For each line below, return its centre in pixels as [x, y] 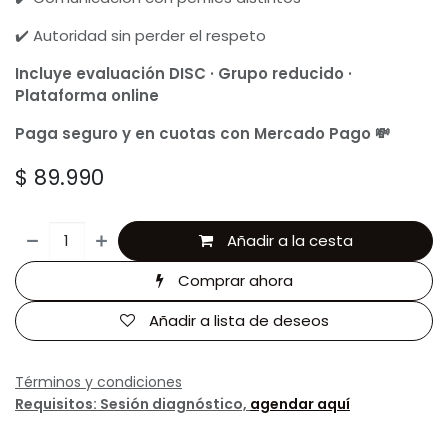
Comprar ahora [233, 280]
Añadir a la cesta [287, 240]
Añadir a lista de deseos [238, 320]
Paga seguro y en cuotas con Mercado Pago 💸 [202, 133]
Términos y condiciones [98, 382]
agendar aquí [300, 404]
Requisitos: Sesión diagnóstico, [132, 404]
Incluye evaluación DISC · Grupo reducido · [183, 73]
